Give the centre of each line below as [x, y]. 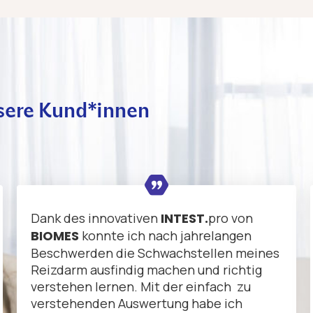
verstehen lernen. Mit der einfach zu [141, 287]
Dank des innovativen [96, 218]
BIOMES [55, 236]
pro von [231, 218]
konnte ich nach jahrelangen [165, 236]
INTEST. [184, 219]
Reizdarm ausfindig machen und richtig [146, 270]
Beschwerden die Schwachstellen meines [155, 253]
